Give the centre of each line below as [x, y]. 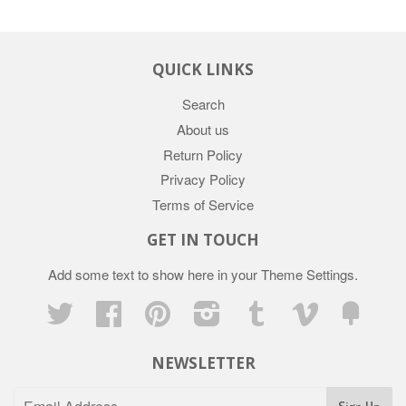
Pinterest [197, 310]
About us [203, 129]
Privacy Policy [203, 179]
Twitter [92, 310]
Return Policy [203, 154]
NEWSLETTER [203, 363]
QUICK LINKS [203, 70]
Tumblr [290, 310]
